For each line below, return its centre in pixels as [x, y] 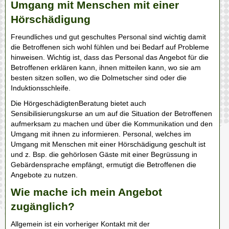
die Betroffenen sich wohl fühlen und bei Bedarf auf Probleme [110, 47]
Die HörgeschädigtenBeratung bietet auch [78, 103]
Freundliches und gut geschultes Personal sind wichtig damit [108, 37]
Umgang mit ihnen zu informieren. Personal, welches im [101, 134]
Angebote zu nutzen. [45, 175]
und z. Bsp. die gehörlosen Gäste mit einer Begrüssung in [104, 154]
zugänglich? [43, 206]
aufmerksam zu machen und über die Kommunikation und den [112, 124]
